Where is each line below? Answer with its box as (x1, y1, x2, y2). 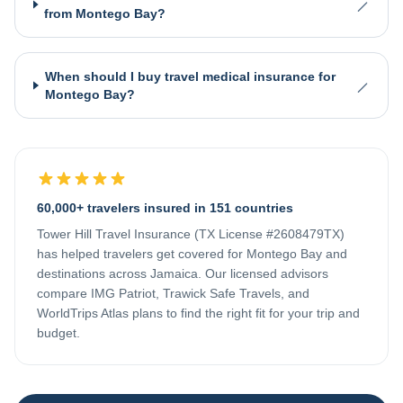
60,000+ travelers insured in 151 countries (37, 201, 293, 215)
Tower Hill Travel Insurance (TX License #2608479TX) (37, 227, 345, 241)
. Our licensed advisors (198, 266, 328, 281)
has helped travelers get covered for (37, 246, 246, 261)
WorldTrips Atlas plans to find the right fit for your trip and (37, 306, 360, 320)
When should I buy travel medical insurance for (44, 69, 336, 84)
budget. (37, 326, 80, 340)
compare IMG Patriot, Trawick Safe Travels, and (37, 286, 309, 300)
